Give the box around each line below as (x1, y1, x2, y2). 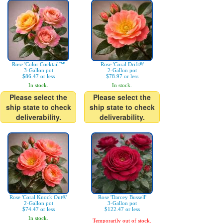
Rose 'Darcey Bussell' (98, 194, 146, 200)
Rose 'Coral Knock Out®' (9, 194, 67, 200)
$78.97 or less (106, 73, 138, 79)
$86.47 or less (22, 73, 55, 79)
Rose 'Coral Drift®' (100, 61, 144, 67)
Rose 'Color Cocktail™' (11, 61, 65, 67)
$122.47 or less (104, 206, 140, 212)
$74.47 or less (22, 206, 55, 212)
